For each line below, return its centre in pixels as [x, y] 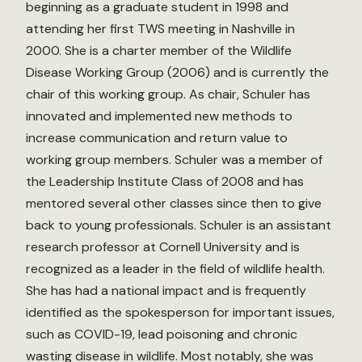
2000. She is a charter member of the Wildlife [159, 50]
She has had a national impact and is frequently [166, 290]
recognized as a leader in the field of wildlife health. [175, 268]
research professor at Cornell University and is [163, 246]
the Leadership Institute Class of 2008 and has [165, 181]
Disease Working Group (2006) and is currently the [177, 72]
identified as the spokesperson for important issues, [180, 312]
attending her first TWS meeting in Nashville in [160, 28]
